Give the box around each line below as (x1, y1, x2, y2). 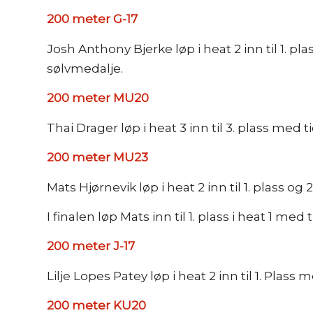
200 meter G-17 (47, 12, 138, 27)
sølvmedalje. (47, 61, 123, 75)
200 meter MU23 (47, 150, 148, 165)
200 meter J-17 (47, 239, 135, 254)
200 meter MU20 (47, 91, 149, 105)
